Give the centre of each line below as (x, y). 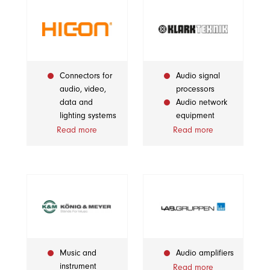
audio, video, (83, 89)
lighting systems (88, 115)
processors (195, 89)
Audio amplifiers (205, 253)
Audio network (201, 102)
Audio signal (198, 75)
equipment (195, 115)
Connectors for (86, 75)
